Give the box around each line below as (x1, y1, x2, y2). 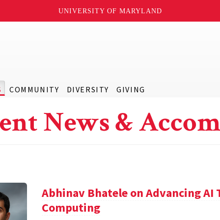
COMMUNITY (9, 84, 59, 94)
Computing (42, 200, 101, 215)
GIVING (116, 84, 145, 94)
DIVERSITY (66, 84, 109, 94)
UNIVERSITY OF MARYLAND (58, 7, 162, 15)
